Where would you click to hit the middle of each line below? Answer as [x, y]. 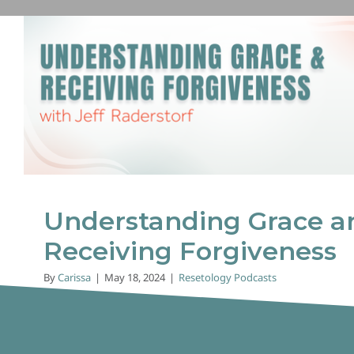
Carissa [74, 277]
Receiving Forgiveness [190, 250]
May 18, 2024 [135, 277]
